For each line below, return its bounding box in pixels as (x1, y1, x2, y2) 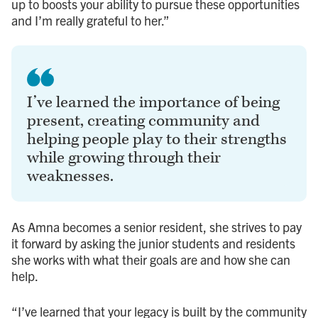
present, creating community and (27, 110, 260, 131)
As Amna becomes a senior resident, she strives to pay (11, 218, 302, 235)
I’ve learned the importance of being (27, 92, 280, 113)
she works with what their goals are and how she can (11, 251, 290, 268)
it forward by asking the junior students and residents (11, 234, 295, 251)
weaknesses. (27, 165, 114, 187)
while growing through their (27, 147, 221, 168)
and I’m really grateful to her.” (11, 11, 170, 28)
